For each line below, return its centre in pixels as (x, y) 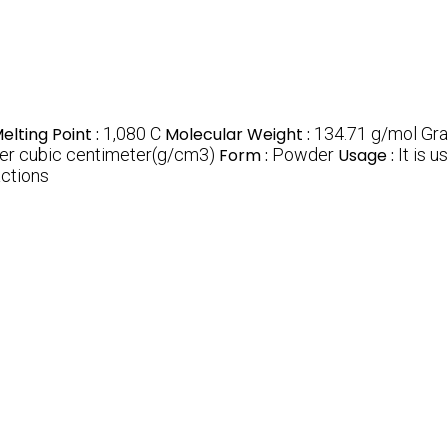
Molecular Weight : (239, 134)
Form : (245, 155)
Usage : (368, 155)
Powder (303, 154)
